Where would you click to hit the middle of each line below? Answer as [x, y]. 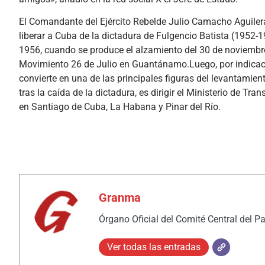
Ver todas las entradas [154, 247]
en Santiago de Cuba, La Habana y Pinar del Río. [120, 106]
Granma [120, 197]
